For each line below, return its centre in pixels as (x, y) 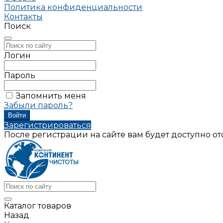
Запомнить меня (51, 96)
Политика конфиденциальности (73, 7)
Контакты (23, 17)
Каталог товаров (38, 206)
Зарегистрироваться (48, 125)
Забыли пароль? (38, 105)
